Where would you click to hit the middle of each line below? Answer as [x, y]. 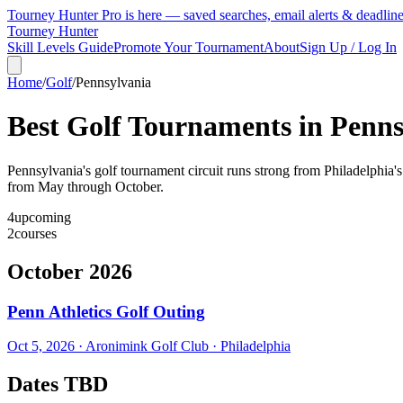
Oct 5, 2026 [41, 346]
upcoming [43, 217]
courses [36, 233]
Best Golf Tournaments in [169, 126]
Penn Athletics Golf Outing [106, 311]
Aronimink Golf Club [147, 346]
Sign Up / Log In [348, 47]
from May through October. [85, 186]
